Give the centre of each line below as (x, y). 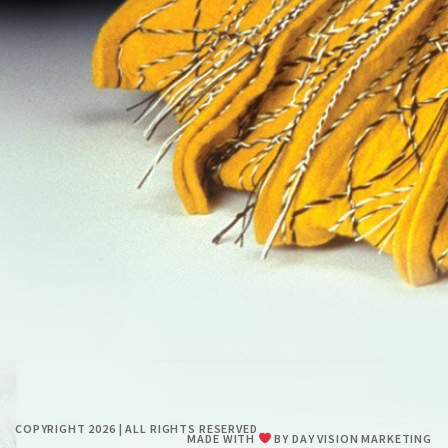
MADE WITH (222, 438)
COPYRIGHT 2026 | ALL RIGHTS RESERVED (136, 428)
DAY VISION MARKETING (362, 438)
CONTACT (240, 78)
